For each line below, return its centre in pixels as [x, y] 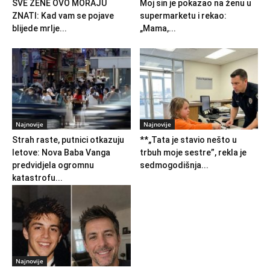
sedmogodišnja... [174, 165]
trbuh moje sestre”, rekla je [193, 152]
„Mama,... [158, 28]
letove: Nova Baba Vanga [61, 152]
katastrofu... [37, 177]
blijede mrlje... [39, 28]
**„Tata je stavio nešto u [188, 140]
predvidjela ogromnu [53, 165]
